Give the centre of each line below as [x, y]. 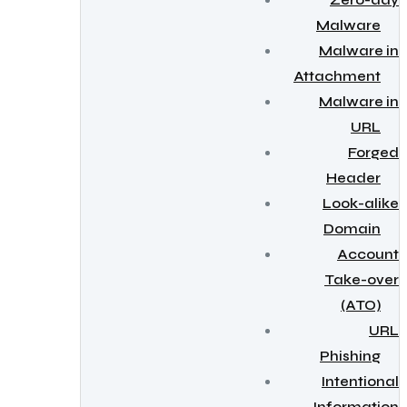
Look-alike [361, 203]
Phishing [350, 356]
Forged [373, 153]
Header [353, 178]
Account [368, 254]
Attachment [337, 76]
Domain [352, 229]
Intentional [360, 382]
